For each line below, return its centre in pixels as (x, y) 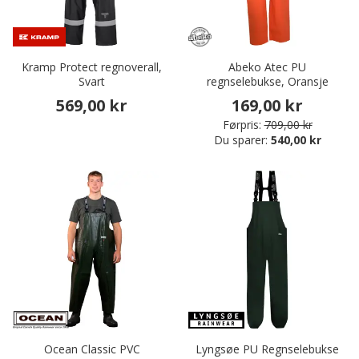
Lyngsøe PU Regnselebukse (267, 349)
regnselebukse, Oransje (267, 82)
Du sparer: (242, 140)
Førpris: (242, 125)
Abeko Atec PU (267, 67)
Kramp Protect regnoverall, (92, 67)
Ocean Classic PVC (92, 349)
